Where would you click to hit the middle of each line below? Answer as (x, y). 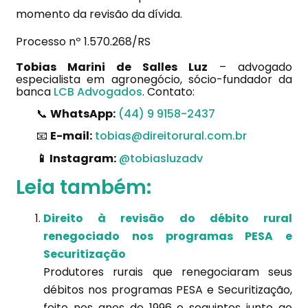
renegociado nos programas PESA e (168, 236)
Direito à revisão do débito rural (168, 218)
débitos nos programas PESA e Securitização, (168, 289)
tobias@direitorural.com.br (171, 136)
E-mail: (71, 136)
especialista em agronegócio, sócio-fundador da (154, 79)
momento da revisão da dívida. (99, 14)
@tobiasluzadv (161, 158)
